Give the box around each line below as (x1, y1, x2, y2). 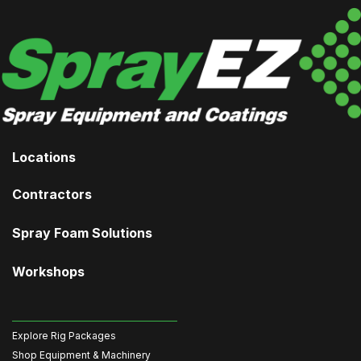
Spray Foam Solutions (12, 225, 152, 241)
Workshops (12, 263, 85, 280)
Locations (12, 149, 76, 165)
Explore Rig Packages (12, 330, 116, 342)
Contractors (12, 186, 92, 202)
